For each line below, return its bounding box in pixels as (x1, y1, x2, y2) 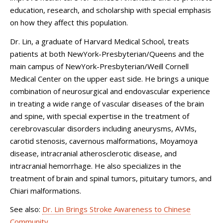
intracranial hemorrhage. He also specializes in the (10, 160, 181, 171)
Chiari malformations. (10, 185, 85, 196)
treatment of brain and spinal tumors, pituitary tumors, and (10, 173, 212, 183)
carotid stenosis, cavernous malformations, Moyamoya (10, 135, 198, 146)
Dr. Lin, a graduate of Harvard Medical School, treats (10, 36, 189, 46)
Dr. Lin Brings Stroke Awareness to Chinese (42, 204, 191, 215)
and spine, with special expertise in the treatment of (10, 111, 189, 121)
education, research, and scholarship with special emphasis (10, 5, 211, 15)
